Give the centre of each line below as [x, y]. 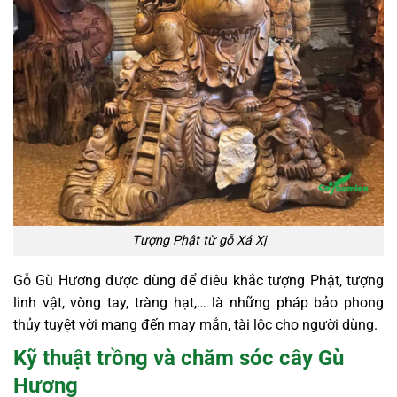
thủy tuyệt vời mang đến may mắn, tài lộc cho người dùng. [197, 324]
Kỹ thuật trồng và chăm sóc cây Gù [179, 358]
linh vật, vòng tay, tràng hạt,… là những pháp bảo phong [198, 302]
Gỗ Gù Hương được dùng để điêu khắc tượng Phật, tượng [198, 280]
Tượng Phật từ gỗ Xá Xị [198, 241]
